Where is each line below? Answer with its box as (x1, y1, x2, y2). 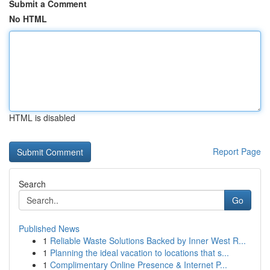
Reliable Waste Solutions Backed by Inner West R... (50, 234, 246, 246)
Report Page (213, 145, 261, 157)
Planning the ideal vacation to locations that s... (50, 246, 229, 259)
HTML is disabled (9, 111, 75, 124)
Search (19, 178, 46, 190)
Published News (19, 222, 80, 234)
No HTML (9, 13, 47, 25)
